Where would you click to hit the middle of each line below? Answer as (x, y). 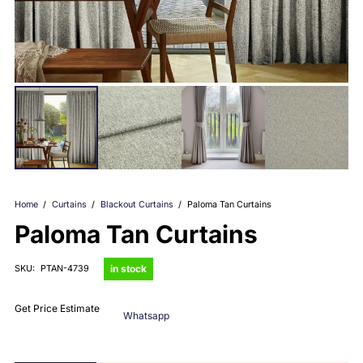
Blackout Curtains (137, 205)
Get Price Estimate (57, 308)
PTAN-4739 (64, 269)
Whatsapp (146, 316)
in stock (128, 269)
